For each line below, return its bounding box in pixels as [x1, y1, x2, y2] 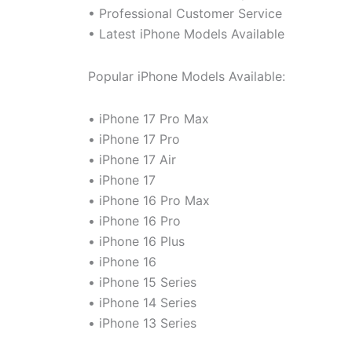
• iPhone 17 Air [88, 151, 176, 167]
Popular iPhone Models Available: [88, 68, 285, 84]
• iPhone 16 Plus [88, 233, 185, 249]
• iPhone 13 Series [88, 314, 196, 331]
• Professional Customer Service [88, 5, 282, 21]
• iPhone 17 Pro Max [88, 110, 209, 126]
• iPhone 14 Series [88, 294, 196, 310]
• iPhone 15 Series [88, 273, 196, 290]
